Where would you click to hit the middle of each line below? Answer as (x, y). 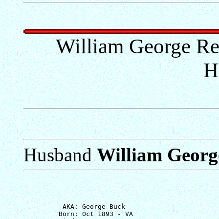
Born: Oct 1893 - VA (78, 214)
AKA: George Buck (74, 206)
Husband (60, 154)
